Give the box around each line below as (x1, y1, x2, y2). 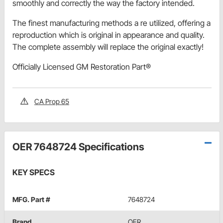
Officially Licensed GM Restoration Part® (12, 61, 151, 72)
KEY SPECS (12, 167, 55, 177)
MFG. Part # (12, 195, 50, 204)
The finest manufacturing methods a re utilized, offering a (12, 17, 211, 28)
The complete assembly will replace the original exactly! (12, 41, 204, 52)
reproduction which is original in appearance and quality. (12, 29, 205, 40)
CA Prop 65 (34, 97, 69, 106)
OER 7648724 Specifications (12, 140, 144, 153)
